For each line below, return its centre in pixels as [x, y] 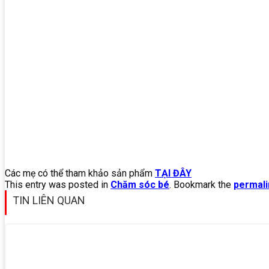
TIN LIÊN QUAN [49, 201]
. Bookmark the [201, 185]
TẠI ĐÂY [173, 174]
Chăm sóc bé [140, 185]
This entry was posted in [58, 185]
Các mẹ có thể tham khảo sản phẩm [80, 174]
